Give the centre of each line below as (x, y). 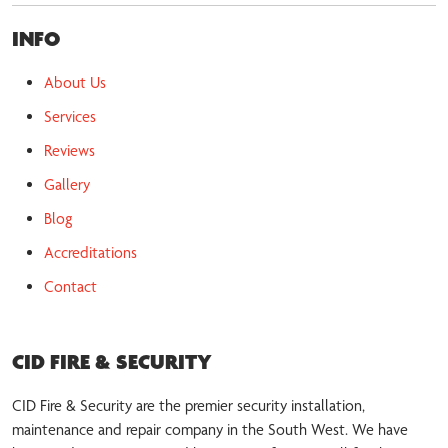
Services (70, 117)
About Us (75, 83)
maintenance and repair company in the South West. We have (210, 430)
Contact (70, 287)
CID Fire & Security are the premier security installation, (188, 406)
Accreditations (90, 253)
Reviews (69, 151)
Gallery (67, 185)
